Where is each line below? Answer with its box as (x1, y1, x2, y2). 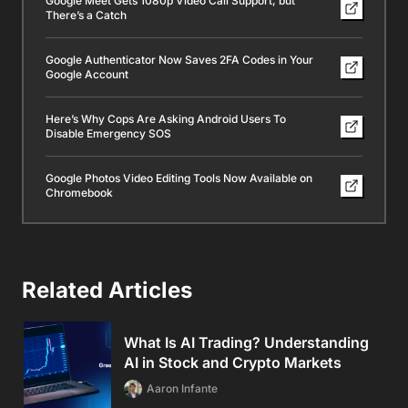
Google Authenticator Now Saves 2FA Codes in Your (46, 52, 313, 66)
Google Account (46, 66, 128, 81)
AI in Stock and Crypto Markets (124, 352, 342, 372)
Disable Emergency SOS (46, 126, 171, 140)
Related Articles (22, 276, 192, 303)
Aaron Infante (147, 381, 218, 395)
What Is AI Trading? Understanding (124, 332, 369, 352)
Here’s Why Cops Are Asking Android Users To (46, 111, 286, 126)
